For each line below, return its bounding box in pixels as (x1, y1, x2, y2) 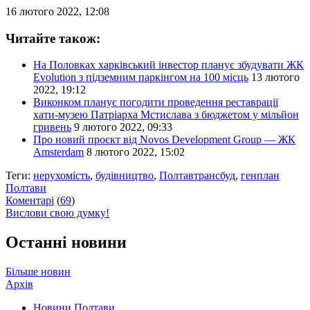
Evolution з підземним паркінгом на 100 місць (33, 71, 248, 84)
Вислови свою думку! (6, 207, 109, 219)
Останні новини (6, 233, 127, 252)
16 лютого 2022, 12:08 (6, 5, 109, 17)
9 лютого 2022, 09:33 (74, 121, 172, 134)
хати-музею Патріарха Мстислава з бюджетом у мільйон (33, 109, 299, 121)
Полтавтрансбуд (159, 170, 235, 182)
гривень (33, 121, 71, 134)
